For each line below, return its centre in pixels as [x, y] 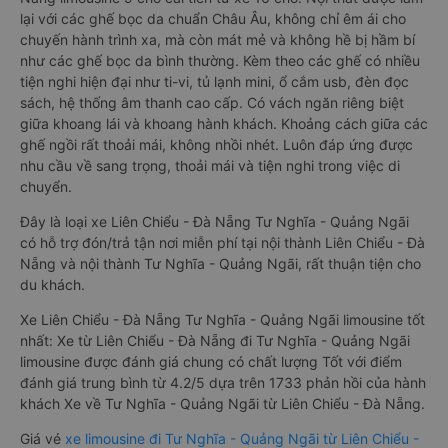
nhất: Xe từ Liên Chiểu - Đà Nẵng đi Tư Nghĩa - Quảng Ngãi [215, 340]
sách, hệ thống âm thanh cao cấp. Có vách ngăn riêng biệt [212, 102]
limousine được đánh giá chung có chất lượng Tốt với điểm [211, 361]
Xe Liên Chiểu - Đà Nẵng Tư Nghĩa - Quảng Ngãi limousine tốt [222, 319]
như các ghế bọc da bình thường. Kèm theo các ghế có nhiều [220, 60]
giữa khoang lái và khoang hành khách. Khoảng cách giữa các [224, 123]
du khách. [52, 284]
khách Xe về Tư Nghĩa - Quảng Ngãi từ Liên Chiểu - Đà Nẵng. [222, 403]
